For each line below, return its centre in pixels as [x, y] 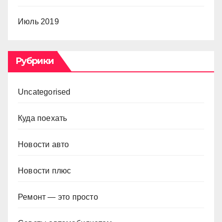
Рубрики [34, 61]
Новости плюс [45, 170]
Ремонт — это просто [58, 197]
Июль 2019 [38, 21]
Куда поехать [43, 118]
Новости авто [44, 144]
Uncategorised [44, 92]
